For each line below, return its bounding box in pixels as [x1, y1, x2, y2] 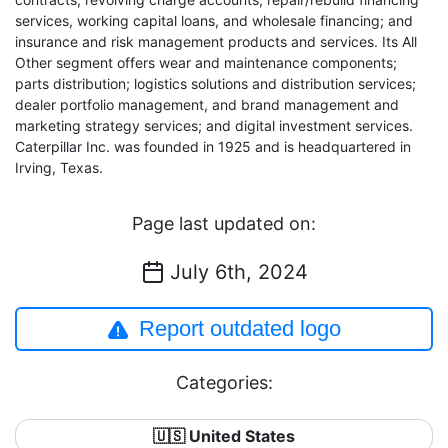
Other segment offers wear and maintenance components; [15, 54, 397, 71]
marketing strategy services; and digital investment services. [15, 117, 413, 134]
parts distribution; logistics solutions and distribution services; [15, 75, 416, 92]
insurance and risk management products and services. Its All [15, 33, 417, 50]
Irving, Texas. [15, 159, 103, 176]
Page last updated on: [132, 213, 316, 234]
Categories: [175, 372, 273, 393]
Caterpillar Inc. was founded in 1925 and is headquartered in [15, 138, 411, 155]
